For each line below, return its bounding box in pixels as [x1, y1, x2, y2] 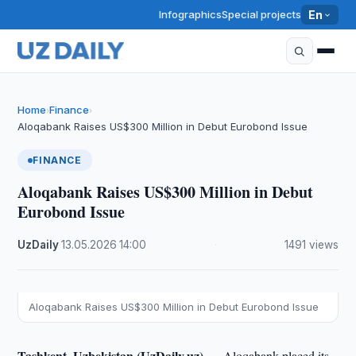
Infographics [159, 8, 222, 21]
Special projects [222, 8, 302, 21]
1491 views [284, 238, 339, 251]
